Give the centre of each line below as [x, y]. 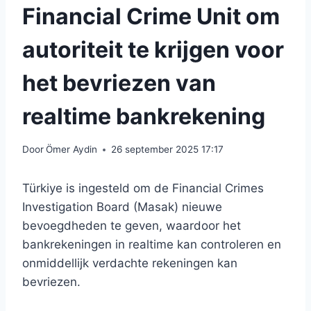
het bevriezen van [119, 83]
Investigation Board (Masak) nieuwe [122, 207]
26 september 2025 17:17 [168, 150]
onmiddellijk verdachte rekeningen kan [130, 263]
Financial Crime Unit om [151, 16]
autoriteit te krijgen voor [153, 49]
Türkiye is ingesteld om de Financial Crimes [143, 188]
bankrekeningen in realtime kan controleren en [152, 245]
